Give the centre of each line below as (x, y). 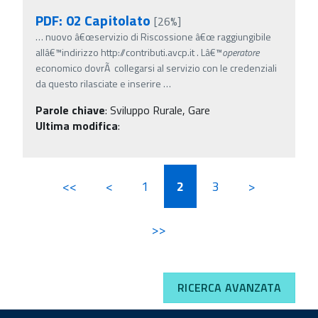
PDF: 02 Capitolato (93, 20)
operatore (241, 52)
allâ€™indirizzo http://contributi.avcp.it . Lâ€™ (129, 52)
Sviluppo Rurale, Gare (160, 110)
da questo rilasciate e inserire (98, 83)
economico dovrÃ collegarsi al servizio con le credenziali (156, 67)
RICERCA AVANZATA (229, 288)
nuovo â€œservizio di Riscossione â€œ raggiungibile (158, 36)
